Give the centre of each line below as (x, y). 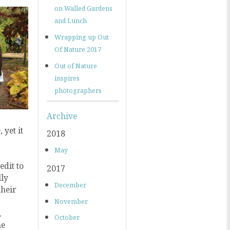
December (70, 185)
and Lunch (71, 21)
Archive (62, 116)
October (67, 218)
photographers (78, 90)
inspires (67, 78)
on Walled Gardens (83, 8)
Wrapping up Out (82, 37)
